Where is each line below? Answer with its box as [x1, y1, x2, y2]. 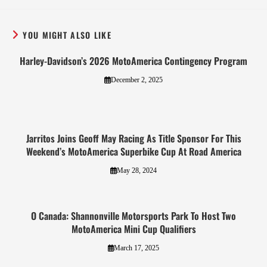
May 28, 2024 [116, 166, 157, 175]
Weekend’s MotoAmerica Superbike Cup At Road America [26, 144, 241, 159]
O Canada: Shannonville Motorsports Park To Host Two [31, 209, 236, 223]
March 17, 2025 [114, 244, 160, 253]
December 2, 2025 [110, 76, 163, 85]
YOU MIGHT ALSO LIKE [23, 29, 112, 42]
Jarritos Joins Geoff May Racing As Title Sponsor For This [26, 131, 241, 146]
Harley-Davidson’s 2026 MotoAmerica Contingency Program [20, 54, 247, 69]
